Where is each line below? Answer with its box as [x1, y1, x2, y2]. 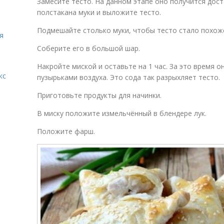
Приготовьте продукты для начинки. [37, 90, 161, 100]
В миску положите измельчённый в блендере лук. [37, 108, 206, 118]
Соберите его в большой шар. [37, 43, 140, 53]
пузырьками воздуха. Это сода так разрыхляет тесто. [37, 72, 220, 82]
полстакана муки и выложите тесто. [37, 7, 161, 17]
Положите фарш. [37, 126, 95, 136]
